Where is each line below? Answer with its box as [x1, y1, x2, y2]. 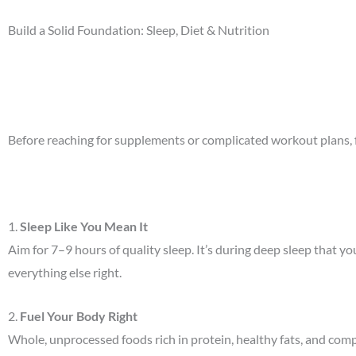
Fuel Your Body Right [20, 308, 137, 323]
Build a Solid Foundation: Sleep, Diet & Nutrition [8, 21, 269, 37]
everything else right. [8, 265, 122, 281]
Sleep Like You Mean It [20, 219, 148, 234]
